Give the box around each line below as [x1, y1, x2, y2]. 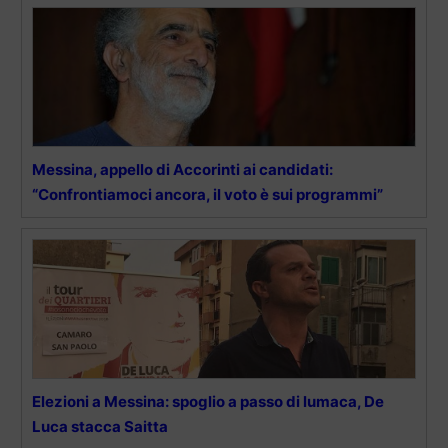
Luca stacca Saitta [32, 416, 168, 436]
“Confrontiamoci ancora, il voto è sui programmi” [32, 184, 383, 204]
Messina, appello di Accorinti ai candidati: [32, 159, 333, 179]
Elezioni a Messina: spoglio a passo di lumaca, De [32, 391, 384, 411]
